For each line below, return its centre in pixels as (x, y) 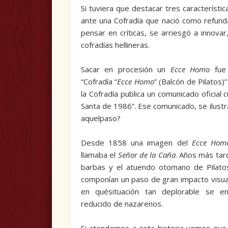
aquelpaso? (101, 118)
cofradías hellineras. (115, 45)
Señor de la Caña (147, 155)
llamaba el (99, 155)
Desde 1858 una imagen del (136, 143)
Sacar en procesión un (125, 69)
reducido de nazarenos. (122, 204)
